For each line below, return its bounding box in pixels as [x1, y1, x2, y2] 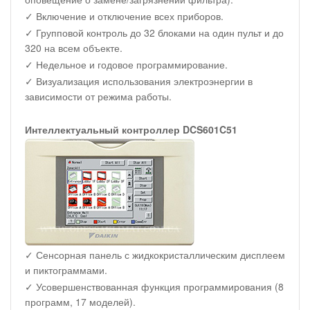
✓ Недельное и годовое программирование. [25, 57, 228, 71]
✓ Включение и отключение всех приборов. [25, 8, 224, 23]
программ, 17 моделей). [25, 294, 136, 309]
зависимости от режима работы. [25, 89, 172, 103]
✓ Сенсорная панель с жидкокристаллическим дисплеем [25, 247, 285, 262]
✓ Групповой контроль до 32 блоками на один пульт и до [25, 25, 284, 39]
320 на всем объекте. [25, 40, 122, 55]
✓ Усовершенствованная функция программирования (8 [25, 279, 284, 293]
